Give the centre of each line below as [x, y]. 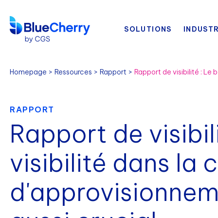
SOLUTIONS [148, 29]
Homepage [28, 72]
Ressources [73, 72]
